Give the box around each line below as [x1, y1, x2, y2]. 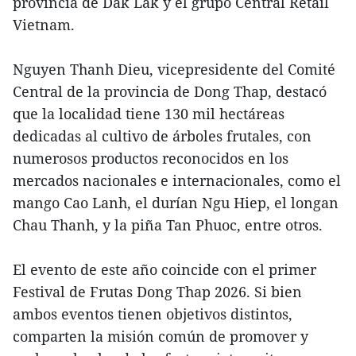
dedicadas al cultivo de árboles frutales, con [13, 126, 311, 146]
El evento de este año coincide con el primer [13, 260, 316, 280]
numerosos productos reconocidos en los [13, 149, 288, 168]
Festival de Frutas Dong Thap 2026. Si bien [13, 282, 302, 302]
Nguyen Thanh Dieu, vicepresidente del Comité [13, 60, 335, 79]
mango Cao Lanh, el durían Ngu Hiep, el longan [13, 193, 339, 213]
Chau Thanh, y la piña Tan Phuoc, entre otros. [13, 215, 323, 235]
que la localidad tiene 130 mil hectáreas [13, 104, 284, 124]
